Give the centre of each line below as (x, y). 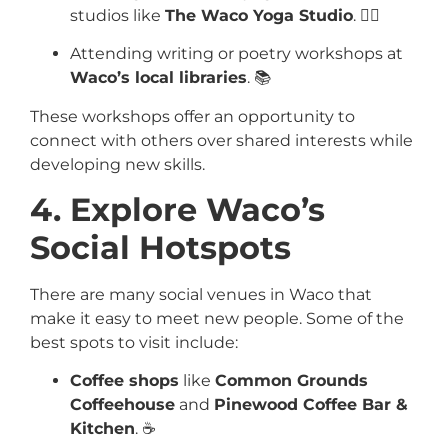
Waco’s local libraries (158, 78)
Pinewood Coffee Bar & (311, 405)
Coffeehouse (122, 405)
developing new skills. (117, 164)
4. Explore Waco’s (177, 210)
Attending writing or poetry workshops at (236, 54)
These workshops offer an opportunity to (192, 116)
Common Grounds (291, 381)
